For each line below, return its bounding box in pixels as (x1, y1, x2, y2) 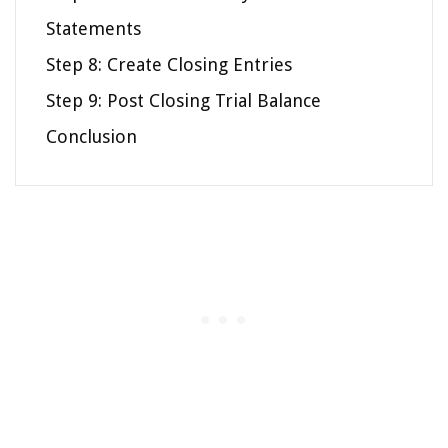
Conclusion (46, 126, 137, 148)
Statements (46, 18, 141, 40)
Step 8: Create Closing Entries (46, 54, 292, 76)
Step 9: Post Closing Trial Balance (46, 90, 321, 112)
